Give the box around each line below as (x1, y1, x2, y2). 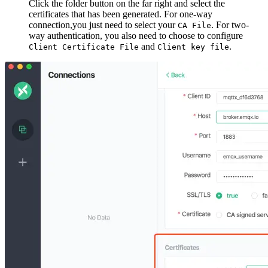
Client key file (157, 42, 229, 51)
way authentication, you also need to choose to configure (29, 30, 243, 41)
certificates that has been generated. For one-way (29, 8, 212, 19)
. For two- (211, 19, 249, 30)
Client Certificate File (29, 42, 139, 51)
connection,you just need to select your (29, 19, 178, 30)
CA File (178, 20, 211, 30)
